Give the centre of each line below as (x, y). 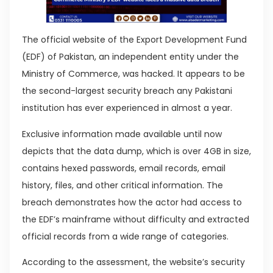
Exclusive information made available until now (122, 134)
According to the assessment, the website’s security (133, 262)
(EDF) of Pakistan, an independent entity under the (130, 57)
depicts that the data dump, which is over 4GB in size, (136, 151)
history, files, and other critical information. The (122, 185)
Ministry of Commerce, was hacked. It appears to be (133, 74)
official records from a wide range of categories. (125, 236)
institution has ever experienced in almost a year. (127, 108)
